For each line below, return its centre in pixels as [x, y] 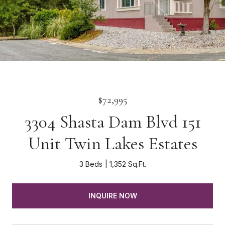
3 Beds [91, 164]
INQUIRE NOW [113, 195]
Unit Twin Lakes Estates [113, 143]
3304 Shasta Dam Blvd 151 [113, 122]
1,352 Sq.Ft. [128, 164]
